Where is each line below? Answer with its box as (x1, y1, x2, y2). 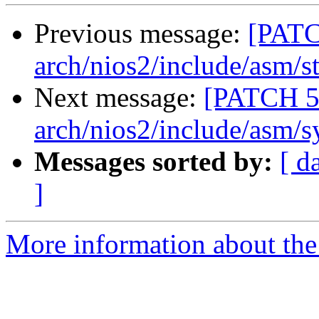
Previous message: (34, 18, 248, 49)
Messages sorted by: (34, 146, 273, 177)
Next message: (34, 82, 204, 113)
